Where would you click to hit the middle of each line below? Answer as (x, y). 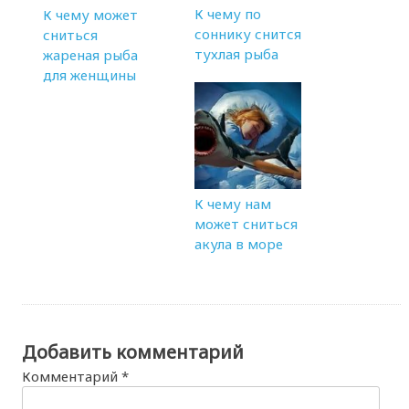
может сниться (246, 223)
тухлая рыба (237, 53)
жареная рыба (91, 55)
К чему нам (233, 203)
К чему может (91, 15)
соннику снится (248, 33)
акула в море (239, 243)
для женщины (90, 75)
